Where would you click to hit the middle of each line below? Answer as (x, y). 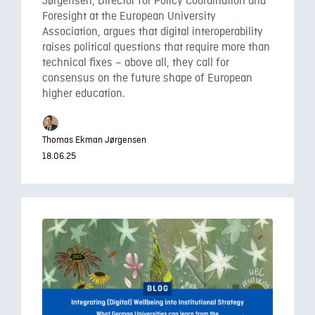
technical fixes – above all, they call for (136, 63)
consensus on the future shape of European (147, 78)
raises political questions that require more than (156, 47)
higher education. (84, 94)
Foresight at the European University (129, 17)
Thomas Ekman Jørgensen (94, 140)
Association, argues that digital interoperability (153, 32)
